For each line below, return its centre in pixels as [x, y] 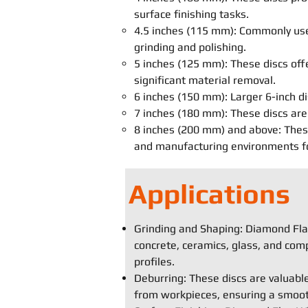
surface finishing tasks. [191, 14]
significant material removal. [205, 80]
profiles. [154, 262]
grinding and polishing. [190, 47]
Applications [209, 194]
